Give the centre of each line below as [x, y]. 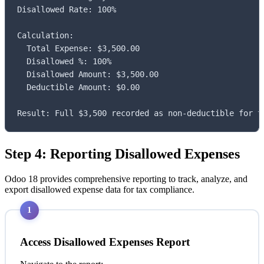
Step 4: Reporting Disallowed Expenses [122, 154]
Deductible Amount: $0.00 [78, 87]
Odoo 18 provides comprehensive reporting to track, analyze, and [126, 179]
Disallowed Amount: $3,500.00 [88, 74]
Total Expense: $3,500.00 [78, 48]
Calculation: [45, 35]
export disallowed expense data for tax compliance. [100, 189]
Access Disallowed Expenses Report [105, 242]
